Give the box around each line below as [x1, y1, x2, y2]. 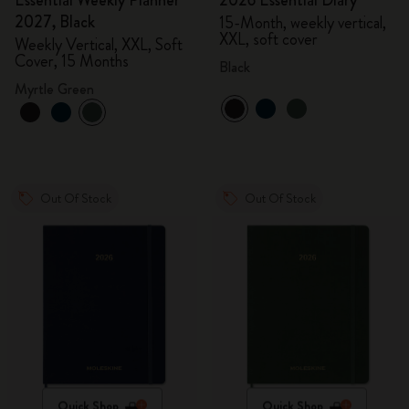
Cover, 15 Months [15, 49, 129, 73]
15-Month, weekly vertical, [219, 11, 386, 35]
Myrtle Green [15, 79, 94, 100]
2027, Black [15, 10, 95, 34]
